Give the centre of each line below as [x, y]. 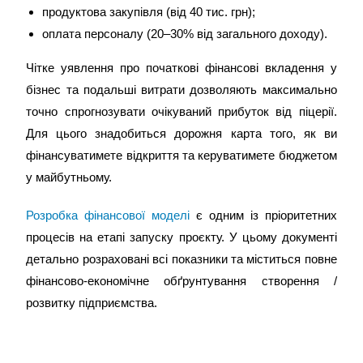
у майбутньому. [69, 177]
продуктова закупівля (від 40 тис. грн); [149, 12]
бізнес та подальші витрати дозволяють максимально [181, 90]
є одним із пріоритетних [263, 215]
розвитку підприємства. [92, 303]
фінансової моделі [137, 215]
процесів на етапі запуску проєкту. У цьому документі [181, 237]
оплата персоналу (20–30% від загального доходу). [185, 34]
